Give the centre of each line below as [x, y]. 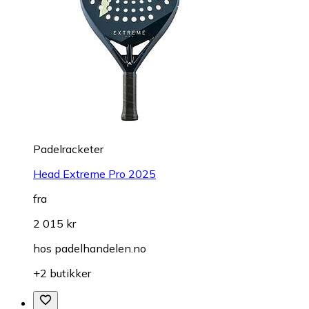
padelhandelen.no [100, 248]
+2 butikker [62, 273]
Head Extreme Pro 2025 [94, 173]
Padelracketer [68, 149]
